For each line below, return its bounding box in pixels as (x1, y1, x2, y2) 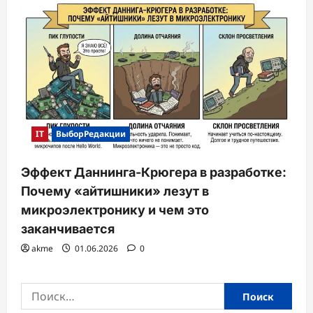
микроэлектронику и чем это (21, 203, 209, 218)
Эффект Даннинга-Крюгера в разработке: (21, 165, 286, 180)
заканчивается (21, 221, 115, 237)
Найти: (20, 284, 53, 298)
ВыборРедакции (56, 128, 126, 140)
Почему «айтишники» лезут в (21, 184, 209, 199)
